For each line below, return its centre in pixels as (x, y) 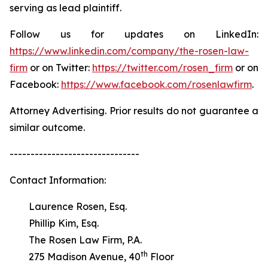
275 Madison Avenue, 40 (75, 257)
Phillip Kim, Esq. (54, 223)
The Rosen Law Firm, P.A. (76, 240)
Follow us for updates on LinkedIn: (134, 34)
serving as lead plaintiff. (66, 8)
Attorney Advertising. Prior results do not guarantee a (134, 111)
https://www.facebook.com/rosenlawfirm (156, 84)
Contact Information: (58, 180)
